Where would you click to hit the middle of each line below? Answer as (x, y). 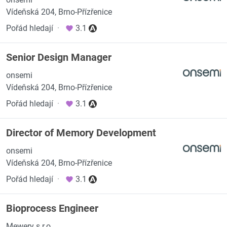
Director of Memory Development (81, 133)
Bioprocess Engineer (52, 208)
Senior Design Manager (59, 57)
